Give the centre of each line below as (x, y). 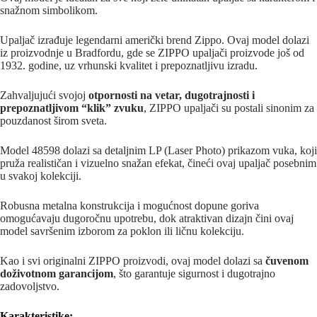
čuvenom (287, 260)
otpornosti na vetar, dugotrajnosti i (172, 95)
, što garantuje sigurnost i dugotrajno (194, 273)
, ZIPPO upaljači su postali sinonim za (229, 108)
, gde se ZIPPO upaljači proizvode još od (213, 52)
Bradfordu (98, 52)
